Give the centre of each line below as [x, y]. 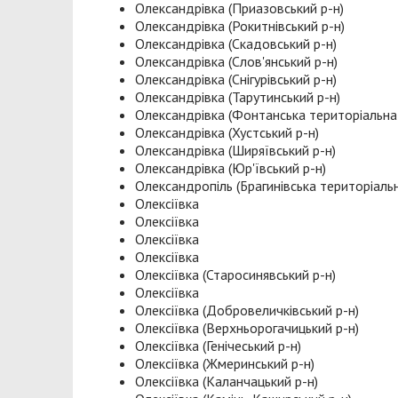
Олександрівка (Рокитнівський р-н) [240, 26]
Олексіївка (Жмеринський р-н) [225, 364]
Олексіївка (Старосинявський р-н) [235, 275]
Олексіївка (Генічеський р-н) [218, 346]
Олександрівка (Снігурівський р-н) [236, 80]
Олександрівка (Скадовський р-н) [236, 44]
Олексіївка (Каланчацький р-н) [227, 382]
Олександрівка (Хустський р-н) [227, 133]
